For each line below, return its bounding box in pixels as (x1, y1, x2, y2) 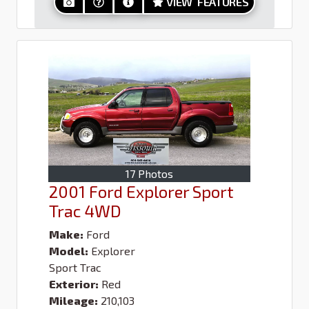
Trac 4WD (49, 200, 121, 221)
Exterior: (49, 277, 99, 290)
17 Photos (126, 166, 173, 180)
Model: (49, 243, 88, 257)
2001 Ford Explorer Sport (49, 181, 234, 201)
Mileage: (49, 293, 98, 307)
